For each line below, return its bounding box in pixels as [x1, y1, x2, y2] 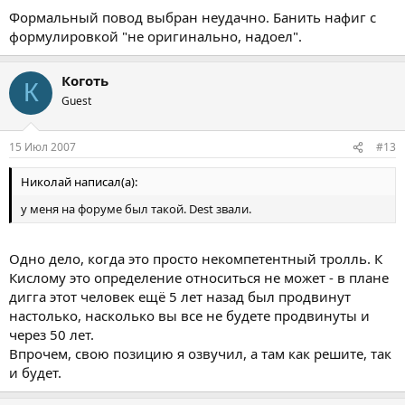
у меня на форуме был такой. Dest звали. [21, 201, 251, 218]
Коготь [61, 71, 108, 89]
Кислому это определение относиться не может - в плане [9, 268, 389, 287]
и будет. [9, 363, 61, 381]
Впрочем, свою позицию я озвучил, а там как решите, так [9, 344, 391, 363]
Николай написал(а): [21, 174, 137, 191]
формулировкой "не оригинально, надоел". [9, 26, 302, 45]
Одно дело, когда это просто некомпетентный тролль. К [9, 249, 382, 268]
